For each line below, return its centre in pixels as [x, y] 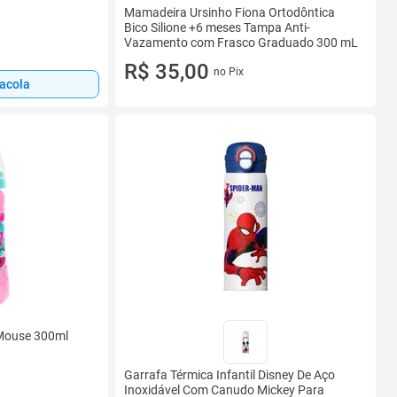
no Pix [228, 72]
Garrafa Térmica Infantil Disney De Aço [230, 375]
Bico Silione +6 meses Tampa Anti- [217, 27]
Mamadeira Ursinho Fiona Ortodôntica [230, 12]
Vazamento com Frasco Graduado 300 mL [241, 43]
